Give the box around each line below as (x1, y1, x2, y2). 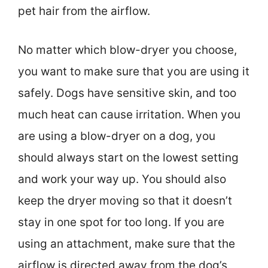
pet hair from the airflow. (18, 4, 150, 19)
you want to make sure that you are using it (18, 64, 249, 78)
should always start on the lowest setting (18, 150, 239, 165)
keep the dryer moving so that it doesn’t (18, 193, 232, 208)
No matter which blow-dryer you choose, (18, 42, 237, 57)
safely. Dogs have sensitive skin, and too (18, 86, 236, 100)
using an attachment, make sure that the (18, 236, 235, 251)
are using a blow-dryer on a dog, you (18, 129, 215, 143)
